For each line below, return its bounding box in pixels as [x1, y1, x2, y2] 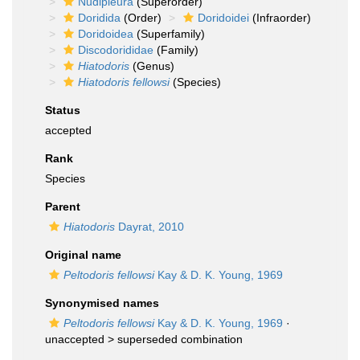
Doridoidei [198, 11, 249, 24]
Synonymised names [45, 297, 159, 309]
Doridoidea [78, 27, 133, 40]
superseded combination [117, 333, 243, 346]
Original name [45, 248, 121, 261]
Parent [45, 200, 80, 213]
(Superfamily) [133, 27, 205, 40]
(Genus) [129, 59, 174, 72]
